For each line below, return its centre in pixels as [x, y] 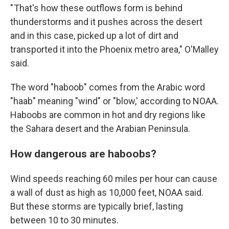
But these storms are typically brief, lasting [97, 206]
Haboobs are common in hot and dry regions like [108, 115]
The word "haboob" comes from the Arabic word [108, 87]
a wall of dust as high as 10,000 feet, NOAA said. [107, 192]
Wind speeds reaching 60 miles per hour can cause [114, 179]
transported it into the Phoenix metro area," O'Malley [114, 49]
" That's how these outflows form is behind [96, 8]
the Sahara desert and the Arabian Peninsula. [100, 129]
